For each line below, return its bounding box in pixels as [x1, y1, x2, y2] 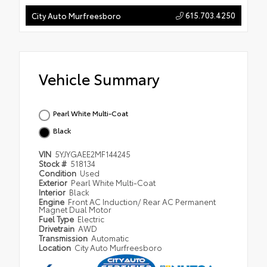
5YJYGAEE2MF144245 [55, 148, 131, 160]
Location [39, 242, 73, 253]
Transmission [39, 232, 89, 244]
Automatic [91, 232, 129, 244]
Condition [39, 167, 78, 179]
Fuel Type [39, 213, 76, 225]
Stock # [39, 158, 69, 169]
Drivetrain [39, 223, 76, 234]
